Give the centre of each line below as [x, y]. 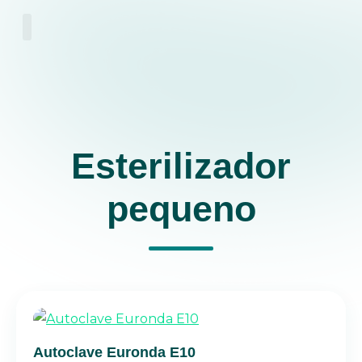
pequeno [181, 208]
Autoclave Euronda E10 [114, 352]
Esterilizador [181, 166]
